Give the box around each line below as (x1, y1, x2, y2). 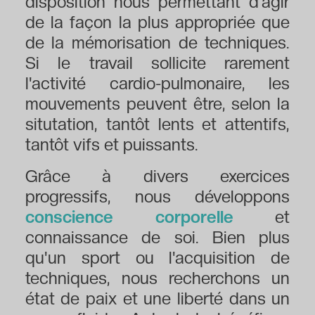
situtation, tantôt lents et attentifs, (25, 114, 290, 135)
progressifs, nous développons (25, 186, 290, 207)
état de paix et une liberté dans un (25, 288, 290, 309)
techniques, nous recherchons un (25, 268, 290, 289)
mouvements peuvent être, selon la (25, 94, 290, 115)
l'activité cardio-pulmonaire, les (25, 73, 290, 94)
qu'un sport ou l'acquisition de (25, 247, 290, 269)
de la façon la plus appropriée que (25, 12, 290, 33)
